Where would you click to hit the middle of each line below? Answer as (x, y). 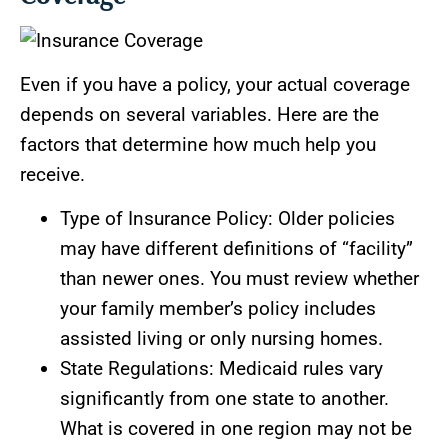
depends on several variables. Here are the (199, 115)
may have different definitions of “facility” (236, 249)
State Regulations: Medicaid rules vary (221, 369)
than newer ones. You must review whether (239, 279)
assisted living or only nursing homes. (221, 339)
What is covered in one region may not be (236, 429)
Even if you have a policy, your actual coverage (215, 85)
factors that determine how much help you (198, 145)
